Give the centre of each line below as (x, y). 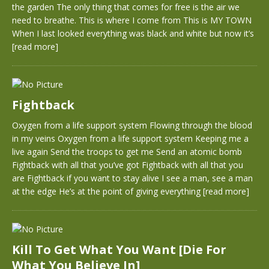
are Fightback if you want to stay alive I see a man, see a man (132, 178)
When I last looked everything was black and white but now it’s (133, 33)
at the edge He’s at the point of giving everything (107, 191)
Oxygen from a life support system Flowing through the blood (132, 125)
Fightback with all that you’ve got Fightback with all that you (128, 165)
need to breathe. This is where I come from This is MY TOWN (132, 20)
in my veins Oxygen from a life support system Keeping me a (130, 138)
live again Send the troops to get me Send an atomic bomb (127, 152)
